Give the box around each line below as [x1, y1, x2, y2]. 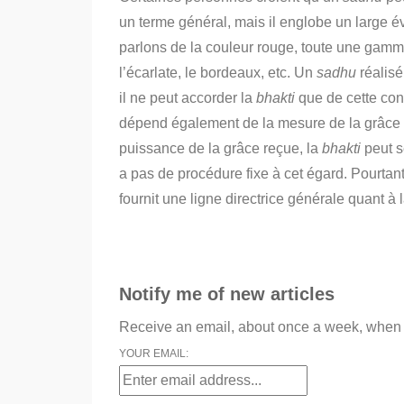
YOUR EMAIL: [119, 347, 188, 360]
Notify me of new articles [119, 284, 335, 304]
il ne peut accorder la [119, 90, 256, 106]
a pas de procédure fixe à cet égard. [119, 166, 347, 181]
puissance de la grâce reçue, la [119, 141, 322, 156]
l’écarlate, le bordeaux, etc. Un [119, 65, 317, 80]
